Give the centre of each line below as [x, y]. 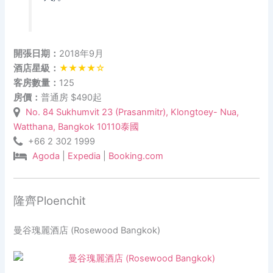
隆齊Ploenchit [50, 200]
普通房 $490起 [72, 98]
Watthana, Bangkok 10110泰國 [76, 127]
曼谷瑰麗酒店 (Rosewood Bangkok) [87, 231]
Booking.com [136, 156]
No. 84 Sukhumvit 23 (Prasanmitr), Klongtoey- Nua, [133, 112]
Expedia [84, 156]
